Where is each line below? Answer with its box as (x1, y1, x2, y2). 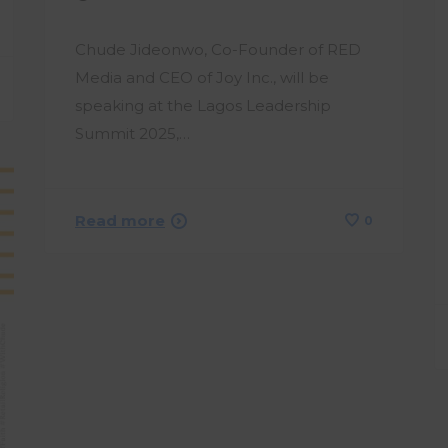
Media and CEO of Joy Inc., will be (75, 67, 329, 87)
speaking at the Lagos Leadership (75, 95, 331, 115)
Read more (75, 210, 165, 230)
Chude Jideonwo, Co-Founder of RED (75, 39, 361, 59)
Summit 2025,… (75, 123, 190, 143)
